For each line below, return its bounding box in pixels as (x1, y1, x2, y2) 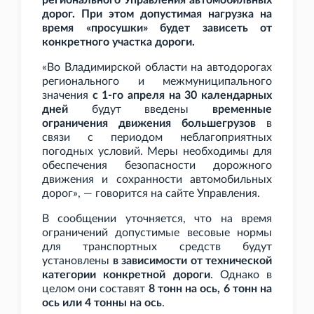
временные (212, 104, 272, 116)
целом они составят (42, 283, 149, 295)
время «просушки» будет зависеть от (42, 22, 272, 34)
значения (42, 90, 93, 102)
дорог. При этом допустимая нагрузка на (42, 8, 272, 20)
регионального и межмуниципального (42, 76, 272, 88)
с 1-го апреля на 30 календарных (92, 90, 273, 102)
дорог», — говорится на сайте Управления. (42, 188, 260, 200)
